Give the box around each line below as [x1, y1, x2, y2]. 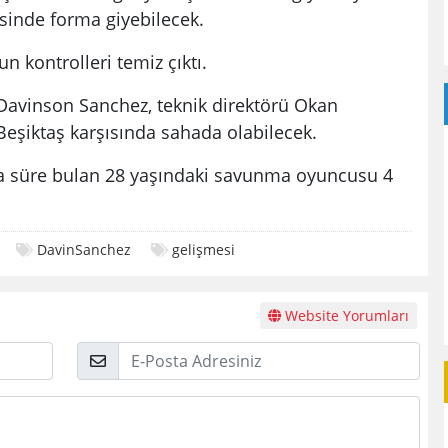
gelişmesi [172, 240, 235, 260]
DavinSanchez [37, 240, 131, 260]
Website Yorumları [280, 305, 409, 325]
